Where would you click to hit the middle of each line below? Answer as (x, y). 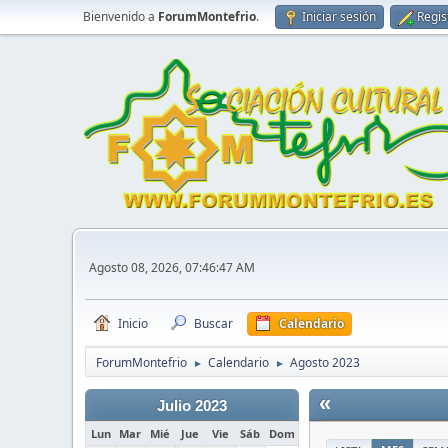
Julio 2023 (192, 406)
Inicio (133, 323)
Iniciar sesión (339, 16)
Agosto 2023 (325, 362)
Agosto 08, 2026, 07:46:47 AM (172, 267)
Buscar (213, 323)
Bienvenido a (120, 16)
